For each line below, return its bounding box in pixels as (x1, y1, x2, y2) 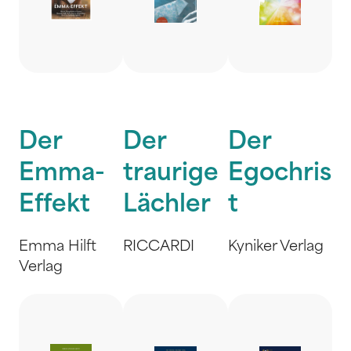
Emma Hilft (19, 240, 96, 255)
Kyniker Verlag (227, 240, 324, 255)
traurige (123, 162, 219, 186)
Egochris (227, 162, 331, 186)
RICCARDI (123, 240, 195, 255)
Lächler (123, 194, 212, 218)
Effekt (19, 194, 90, 218)
